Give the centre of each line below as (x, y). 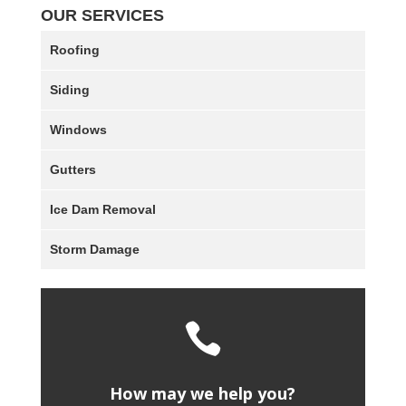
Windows (78, 130)
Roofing (74, 50)
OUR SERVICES (102, 16)
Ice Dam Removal (102, 210)
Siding (69, 90)
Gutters (72, 170)
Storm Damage (94, 250)
